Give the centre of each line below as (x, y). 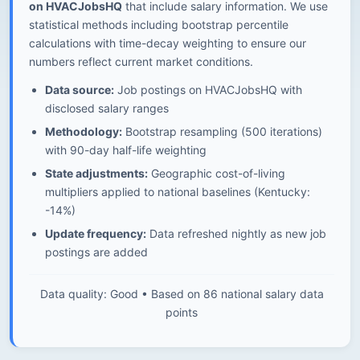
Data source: (80, 90)
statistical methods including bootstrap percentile (159, 25)
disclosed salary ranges (107, 108)
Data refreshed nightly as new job (236, 233)
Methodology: (84, 131)
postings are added (96, 252)
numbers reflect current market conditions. (141, 61)
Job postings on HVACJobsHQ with (208, 90)
